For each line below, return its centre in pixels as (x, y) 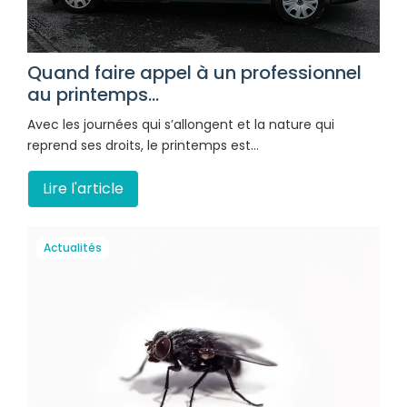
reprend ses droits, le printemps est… (143, 146)
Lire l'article (83, 189)
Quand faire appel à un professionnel (194, 73)
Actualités (73, 248)
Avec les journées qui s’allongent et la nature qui (181, 125)
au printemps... (93, 95)
